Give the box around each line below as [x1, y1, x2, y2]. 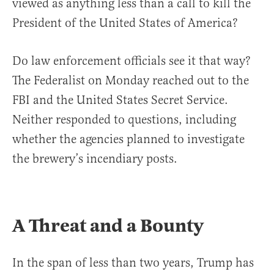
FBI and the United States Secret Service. [12, 92, 228, 108]
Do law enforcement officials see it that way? [12, 53, 251, 69]
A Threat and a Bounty [12, 214, 204, 238]
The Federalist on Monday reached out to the [12, 73, 249, 89]
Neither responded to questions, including [12, 112, 236, 128]
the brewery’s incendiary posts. [12, 151, 180, 167]
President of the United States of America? [12, 15, 238, 31]
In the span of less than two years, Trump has [12, 255, 254, 271]
